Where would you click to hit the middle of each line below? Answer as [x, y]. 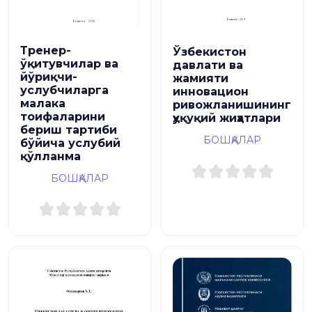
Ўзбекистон [210, 52]
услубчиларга [64, 90]
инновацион [211, 91]
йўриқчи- [49, 77]
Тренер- [46, 50]
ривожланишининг [232, 104]
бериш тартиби [69, 130]
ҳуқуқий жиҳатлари [227, 118]
